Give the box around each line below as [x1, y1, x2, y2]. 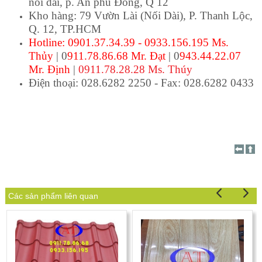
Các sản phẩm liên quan [8, 191, 98, 201]
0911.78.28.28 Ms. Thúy [78, 63, 192, 76]
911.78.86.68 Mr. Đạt [67, 50, 166, 63]
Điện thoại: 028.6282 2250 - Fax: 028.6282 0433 [28, 77, 254, 89]
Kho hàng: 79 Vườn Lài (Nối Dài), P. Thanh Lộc [28, 9, 250, 22]
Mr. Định [28, 63, 73, 76]
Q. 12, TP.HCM [28, 23, 101, 36]
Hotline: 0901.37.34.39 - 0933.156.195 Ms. [28, 36, 229, 49]
